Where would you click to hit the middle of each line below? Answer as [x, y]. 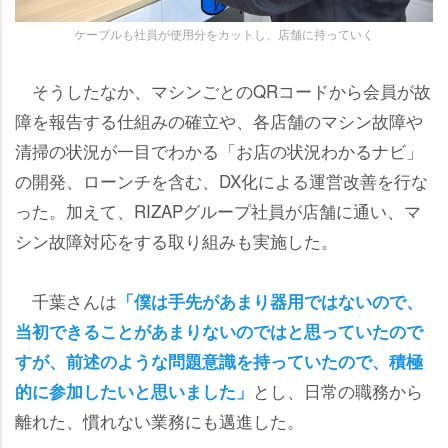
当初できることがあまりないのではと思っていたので [219, 330]
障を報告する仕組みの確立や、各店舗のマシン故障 [219, 120]
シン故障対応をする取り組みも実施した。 [176, 240]
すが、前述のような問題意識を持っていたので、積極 [219, 360]
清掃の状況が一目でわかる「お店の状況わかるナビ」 [219, 150]
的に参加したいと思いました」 [134, 390]
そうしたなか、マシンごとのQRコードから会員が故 [223, 90]
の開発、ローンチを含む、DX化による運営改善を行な [221, 180]
